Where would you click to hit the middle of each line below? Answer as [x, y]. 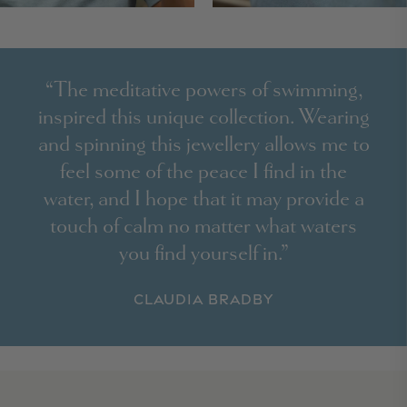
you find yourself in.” [203, 253]
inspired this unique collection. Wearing [203, 117]
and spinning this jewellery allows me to [203, 144]
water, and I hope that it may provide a [203, 199]
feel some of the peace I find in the [203, 171]
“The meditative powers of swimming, [203, 89]
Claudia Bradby [203, 300]
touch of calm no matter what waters [203, 226]
